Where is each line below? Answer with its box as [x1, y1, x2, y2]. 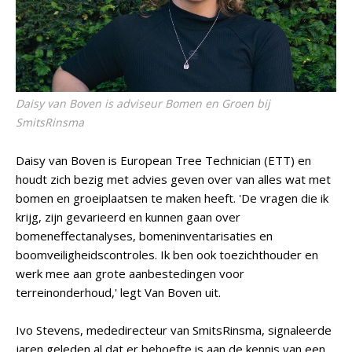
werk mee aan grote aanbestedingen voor [16, 266, 244, 281]
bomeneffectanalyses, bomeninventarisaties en [16, 228, 273, 244]
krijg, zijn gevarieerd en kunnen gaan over [16, 209, 240, 225]
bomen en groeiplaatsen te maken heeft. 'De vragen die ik [16, 190, 328, 206]
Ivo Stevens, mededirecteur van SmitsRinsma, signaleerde [16, 322, 332, 338]
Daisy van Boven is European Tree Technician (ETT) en [16, 152, 311, 168]
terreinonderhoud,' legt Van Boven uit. [16, 284, 221, 300]
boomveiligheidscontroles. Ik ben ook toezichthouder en [16, 247, 318, 262]
